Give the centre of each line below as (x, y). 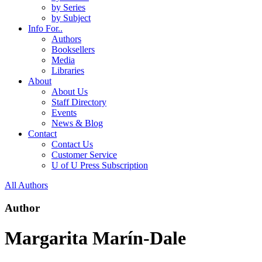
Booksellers (73, 50)
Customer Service (84, 155)
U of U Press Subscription (100, 166)
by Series (68, 8)
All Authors (26, 185)
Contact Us (72, 144)
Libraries (68, 71)
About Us (70, 92)
